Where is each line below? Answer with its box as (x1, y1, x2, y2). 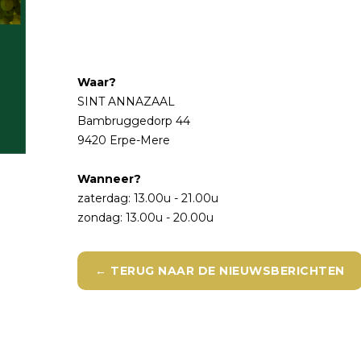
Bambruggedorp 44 (77, 114, 191, 128)
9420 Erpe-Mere (77, 133, 171, 147)
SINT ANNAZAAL (77, 94, 176, 109)
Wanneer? (77, 172, 142, 186)
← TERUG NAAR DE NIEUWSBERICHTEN (95, 263, 345, 278)
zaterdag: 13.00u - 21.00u (77, 191, 219, 205)
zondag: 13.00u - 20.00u (77, 210, 214, 225)
